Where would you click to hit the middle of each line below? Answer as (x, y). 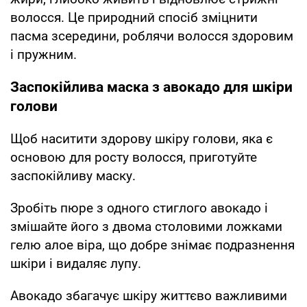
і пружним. (44, 54)
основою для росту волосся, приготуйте (134, 157)
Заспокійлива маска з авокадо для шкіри (151, 87)
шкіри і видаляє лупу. (76, 263)
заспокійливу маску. (73, 175)
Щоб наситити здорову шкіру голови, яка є (142, 138)
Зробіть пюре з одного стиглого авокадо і (139, 208)
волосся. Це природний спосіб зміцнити (134, 17)
